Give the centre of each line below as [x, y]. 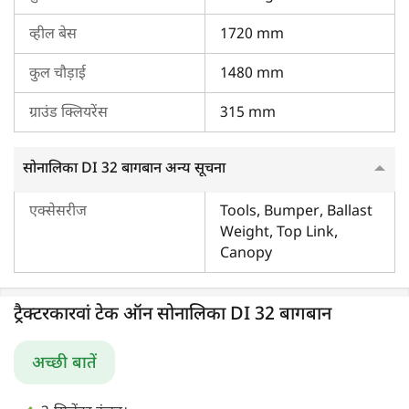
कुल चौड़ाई [58, 74]
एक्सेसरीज [58, 212]
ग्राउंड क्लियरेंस [68, 113]
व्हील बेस [53, 35]
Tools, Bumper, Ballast [296, 212]
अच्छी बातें [64, 363]
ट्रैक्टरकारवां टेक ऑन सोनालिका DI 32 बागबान [173, 315]
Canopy [246, 254]
